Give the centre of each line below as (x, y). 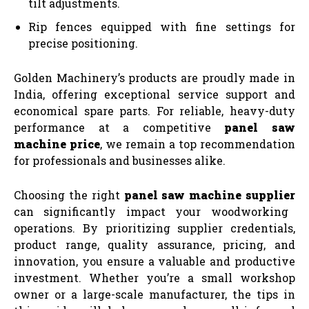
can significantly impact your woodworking (151, 211)
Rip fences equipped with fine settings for (162, 26)
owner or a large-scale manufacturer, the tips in (154, 294)
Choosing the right (69, 195)
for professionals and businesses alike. (120, 160)
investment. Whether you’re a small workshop (154, 277)
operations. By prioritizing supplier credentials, (154, 228)
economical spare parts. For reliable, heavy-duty (154, 110)
